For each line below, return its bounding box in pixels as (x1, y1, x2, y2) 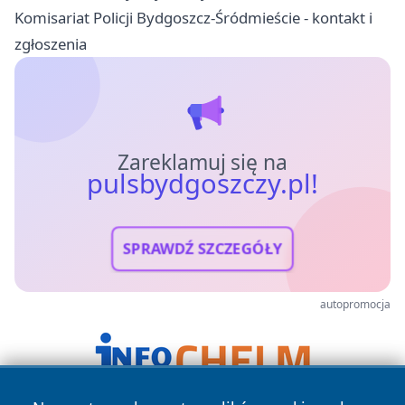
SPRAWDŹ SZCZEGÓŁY (122, 238, 283, 259)
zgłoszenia (14, 33, 87, 54)
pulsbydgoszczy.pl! (86, 165, 319, 202)
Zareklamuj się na (117, 147, 288, 176)
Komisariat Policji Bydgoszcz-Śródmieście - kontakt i (14, 6, 372, 28)
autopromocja (320, 296, 391, 312)
